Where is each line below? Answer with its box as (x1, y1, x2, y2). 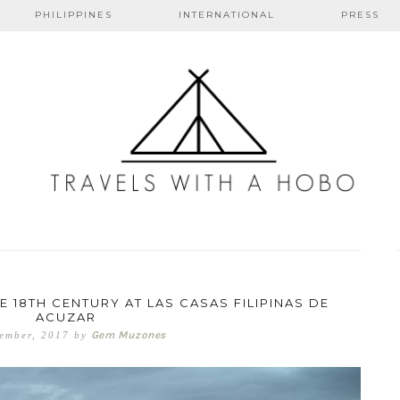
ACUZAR (36, 310, 96, 324)
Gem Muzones (90, 329, 167, 341)
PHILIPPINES (35, 9, 113, 21)
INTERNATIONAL (179, 9, 275, 21)
